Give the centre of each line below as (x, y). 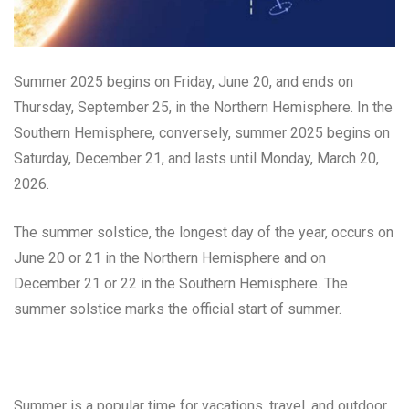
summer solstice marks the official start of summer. (178, 309)
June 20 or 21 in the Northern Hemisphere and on (170, 257)
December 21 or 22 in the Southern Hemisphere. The (181, 283)
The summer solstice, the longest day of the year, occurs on (204, 232)
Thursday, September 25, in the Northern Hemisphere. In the (203, 107)
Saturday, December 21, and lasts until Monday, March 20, (196, 158)
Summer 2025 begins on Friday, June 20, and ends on (184, 81)
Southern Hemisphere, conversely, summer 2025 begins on (202, 132)
